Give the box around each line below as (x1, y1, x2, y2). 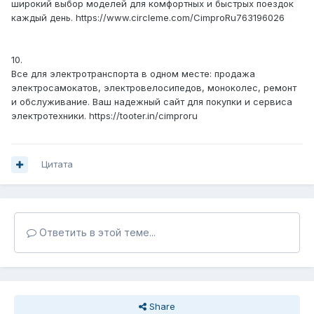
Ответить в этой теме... (36, 226, 156, 239)
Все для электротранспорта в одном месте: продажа (11, 68, 255, 80)
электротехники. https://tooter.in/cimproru (11, 110, 198, 122)
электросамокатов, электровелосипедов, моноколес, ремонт (11, 82, 296, 94)
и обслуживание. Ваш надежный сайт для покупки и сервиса (11, 96, 292, 108)
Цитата (41, 158, 73, 170)
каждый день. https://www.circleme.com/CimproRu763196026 (11, 12, 285, 24)
